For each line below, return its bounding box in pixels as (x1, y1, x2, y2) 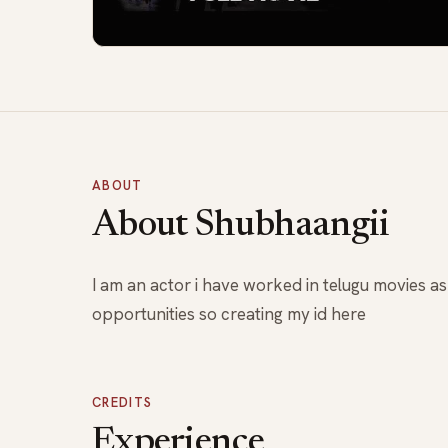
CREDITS (92, 393, 153, 411)
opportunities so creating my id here (92, 302, 366, 325)
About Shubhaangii (92, 208, 390, 245)
